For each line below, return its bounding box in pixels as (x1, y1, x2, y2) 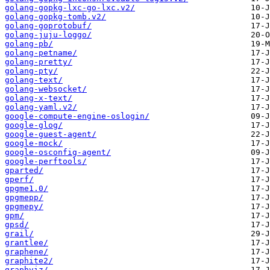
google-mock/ (5, 139, 63, 148)
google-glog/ (5, 121, 63, 130)
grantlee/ (5, 238, 48, 248)
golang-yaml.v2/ (5, 102, 77, 112)
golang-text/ (5, 75, 63, 85)
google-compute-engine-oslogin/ (5, 111, 149, 121)
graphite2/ (5, 256, 53, 266)
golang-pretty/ (5, 57, 72, 67)
